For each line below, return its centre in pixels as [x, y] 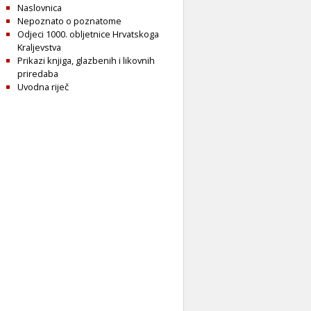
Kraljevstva [39, 47]
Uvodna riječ [43, 86]
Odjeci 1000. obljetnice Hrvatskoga [88, 34]
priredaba [38, 73]
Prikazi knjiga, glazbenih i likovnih [86, 60]
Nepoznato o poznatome [69, 20]
